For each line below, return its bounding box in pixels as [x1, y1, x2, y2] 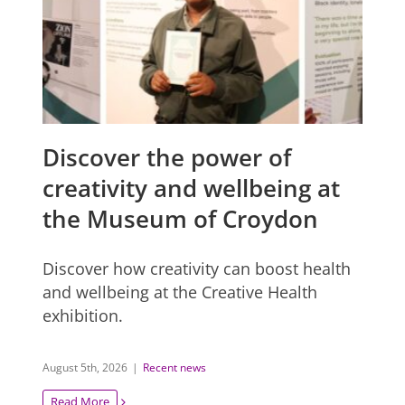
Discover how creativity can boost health [42, 257, 352, 279]
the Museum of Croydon [42, 202, 319, 235]
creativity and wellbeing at [42, 171, 341, 204]
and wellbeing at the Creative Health [42, 280, 318, 303]
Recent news [143, 359, 207, 375]
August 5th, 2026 [42, 359, 128, 375]
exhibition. [42, 304, 124, 326]
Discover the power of [42, 140, 292, 174]
